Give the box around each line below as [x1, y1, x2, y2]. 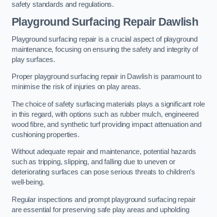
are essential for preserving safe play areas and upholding [12, 205, 189, 214]
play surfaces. [12, 55, 55, 63]
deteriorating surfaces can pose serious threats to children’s [12, 168, 196, 176]
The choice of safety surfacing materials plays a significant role [12, 100, 205, 108]
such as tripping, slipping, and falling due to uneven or [12, 158, 175, 166]
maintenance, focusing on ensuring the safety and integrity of [12, 45, 199, 53]
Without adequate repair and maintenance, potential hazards [12, 148, 196, 156]
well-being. [12, 178, 46, 186]
